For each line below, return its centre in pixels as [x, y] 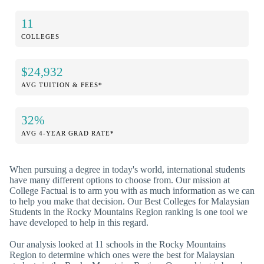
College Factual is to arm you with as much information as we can [132, 190]
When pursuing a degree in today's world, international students [127, 169]
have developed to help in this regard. [79, 222]
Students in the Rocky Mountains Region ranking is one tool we [128, 212]
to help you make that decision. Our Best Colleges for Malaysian [129, 201]
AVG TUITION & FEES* [62, 85]
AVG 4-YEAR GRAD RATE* [68, 133]
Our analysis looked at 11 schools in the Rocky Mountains [118, 244]
